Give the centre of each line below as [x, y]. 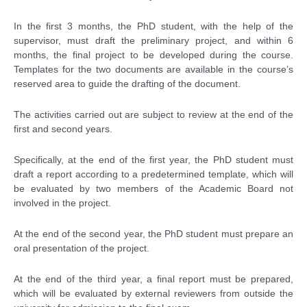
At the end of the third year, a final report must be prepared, [153, 279]
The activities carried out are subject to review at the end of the [153, 114]
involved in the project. [62, 202]
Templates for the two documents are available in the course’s [153, 69]
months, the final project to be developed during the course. [153, 54]
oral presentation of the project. [82, 248]
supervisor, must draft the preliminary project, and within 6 [153, 40]
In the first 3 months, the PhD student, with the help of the [153, 26]
